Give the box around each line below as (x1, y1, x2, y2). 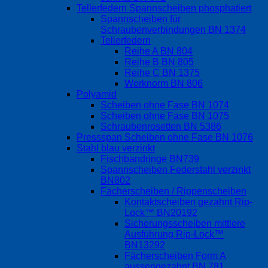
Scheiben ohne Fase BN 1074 (100, 100, 229, 111)
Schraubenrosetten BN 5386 (100, 121, 221, 132)
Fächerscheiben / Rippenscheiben (100, 186, 246, 197)
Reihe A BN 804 (124, 46, 193, 57)
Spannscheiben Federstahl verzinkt (100, 165, 251, 175)
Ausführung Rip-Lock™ (124, 229, 224, 240)
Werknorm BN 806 (124, 78, 203, 89)
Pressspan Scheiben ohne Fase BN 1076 (77, 132, 253, 143)
